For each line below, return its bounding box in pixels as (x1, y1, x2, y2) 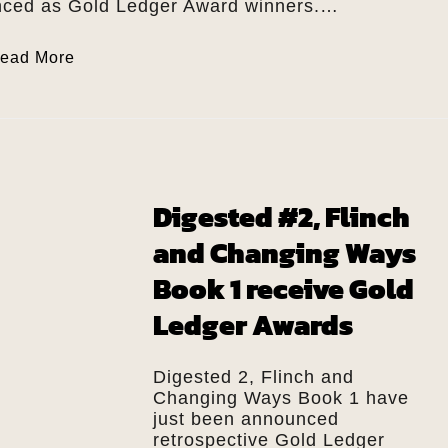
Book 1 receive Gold (152, 267, 414, 310)
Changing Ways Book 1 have (152, 387, 409, 408)
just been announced (152, 408, 339, 429)
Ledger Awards (152, 303, 353, 346)
